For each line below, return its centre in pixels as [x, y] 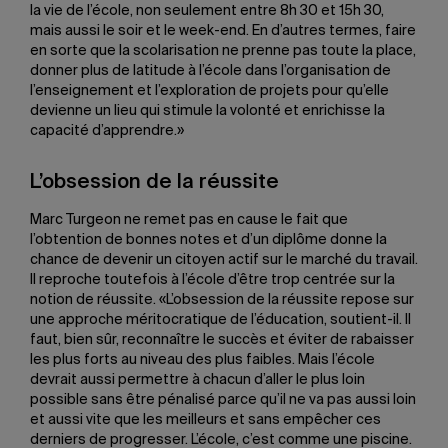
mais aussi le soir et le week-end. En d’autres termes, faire [223, 31]
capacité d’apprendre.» [107, 131]
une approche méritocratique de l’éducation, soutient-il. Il [220, 320]
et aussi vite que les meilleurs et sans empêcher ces [205, 420]
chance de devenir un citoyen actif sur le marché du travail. [224, 260]
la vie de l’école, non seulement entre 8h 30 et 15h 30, [207, 11]
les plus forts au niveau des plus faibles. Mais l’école [202, 360]
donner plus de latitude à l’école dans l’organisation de [210, 71]
